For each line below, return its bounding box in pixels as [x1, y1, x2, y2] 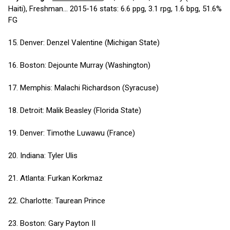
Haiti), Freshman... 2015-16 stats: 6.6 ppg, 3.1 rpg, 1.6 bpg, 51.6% [8, 4, 222, 13]
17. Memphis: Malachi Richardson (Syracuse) [8, 83, 159, 92]
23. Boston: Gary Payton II [8, 218, 95, 228]
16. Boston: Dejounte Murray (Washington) [8, 60, 150, 70]
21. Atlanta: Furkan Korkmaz [8, 173, 103, 183]
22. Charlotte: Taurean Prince [8, 196, 105, 205]
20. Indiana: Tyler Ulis [8, 150, 78, 160]
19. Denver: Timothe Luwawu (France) [8, 128, 135, 138]
